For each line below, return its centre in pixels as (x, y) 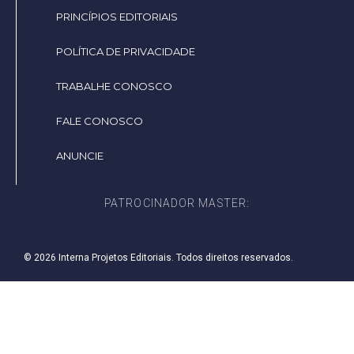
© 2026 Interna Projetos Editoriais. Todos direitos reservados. (158, 258)
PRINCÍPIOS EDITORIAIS (117, 17)
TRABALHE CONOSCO (114, 87)
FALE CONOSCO (100, 121)
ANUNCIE (80, 156)
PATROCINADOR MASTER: (177, 203)
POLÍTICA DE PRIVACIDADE (126, 52)
